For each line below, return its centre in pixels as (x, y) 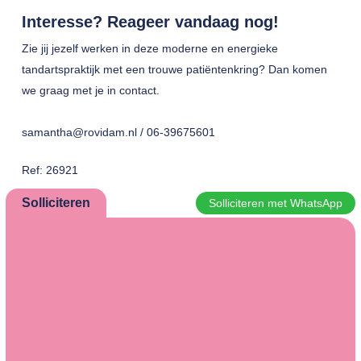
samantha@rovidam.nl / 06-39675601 (118, 132)
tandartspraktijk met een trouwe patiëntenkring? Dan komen (174, 69)
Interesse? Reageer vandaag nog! (150, 22)
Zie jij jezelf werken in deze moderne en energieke (149, 48)
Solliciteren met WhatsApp (276, 203)
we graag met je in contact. (92, 90)
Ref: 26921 (50, 170)
